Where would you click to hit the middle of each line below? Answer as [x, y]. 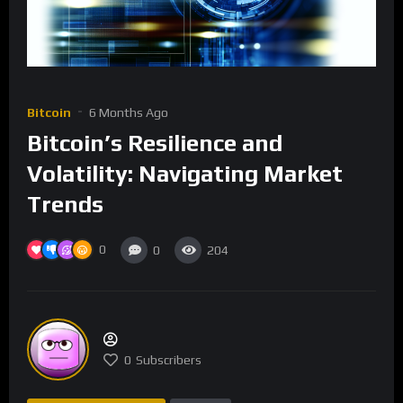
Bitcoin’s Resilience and [155, 143]
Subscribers [169, 360]
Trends [65, 205]
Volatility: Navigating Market [185, 174]
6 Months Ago [129, 113]
